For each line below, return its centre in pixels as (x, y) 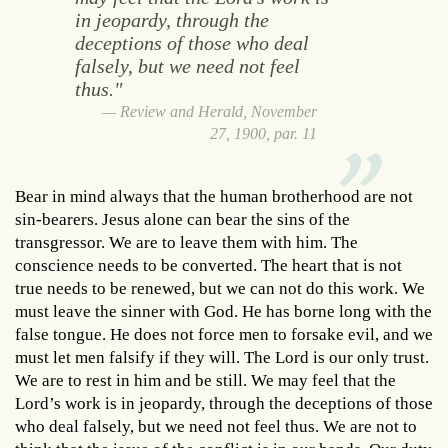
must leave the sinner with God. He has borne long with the (223, 312)
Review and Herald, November (219, 112)
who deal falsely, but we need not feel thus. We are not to (216, 427)
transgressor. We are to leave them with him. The (186, 243)
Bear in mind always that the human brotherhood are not (214, 197)
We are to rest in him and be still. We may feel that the (205, 381)
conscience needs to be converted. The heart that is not (208, 266)
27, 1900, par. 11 (264, 134)
